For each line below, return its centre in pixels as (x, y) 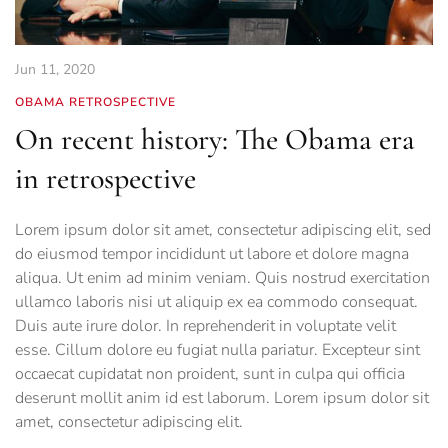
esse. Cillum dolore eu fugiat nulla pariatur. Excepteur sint (217, 350)
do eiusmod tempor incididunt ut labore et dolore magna (212, 254)
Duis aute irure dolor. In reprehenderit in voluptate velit (205, 326)
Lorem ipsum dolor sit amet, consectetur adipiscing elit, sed (223, 230)
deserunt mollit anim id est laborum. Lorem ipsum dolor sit (222, 398)
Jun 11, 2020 (55, 70)
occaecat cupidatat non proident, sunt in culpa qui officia (210, 374)
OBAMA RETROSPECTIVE (95, 102)
